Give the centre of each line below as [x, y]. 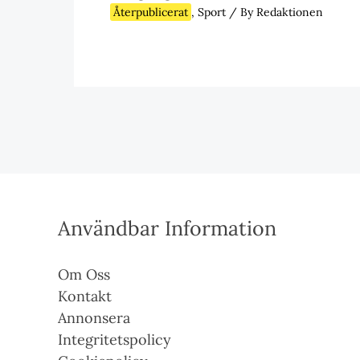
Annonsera [94, 318]
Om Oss [84, 275]
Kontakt [85, 297]
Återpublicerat [151, 12]
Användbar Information [167, 229]
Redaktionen [290, 12]
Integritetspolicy [115, 340]
